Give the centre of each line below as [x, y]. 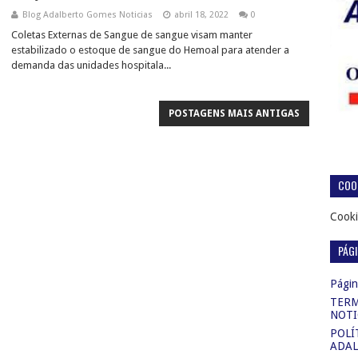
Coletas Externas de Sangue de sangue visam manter [132, 35]
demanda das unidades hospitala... [91, 65]
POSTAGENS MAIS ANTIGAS [235, 113]
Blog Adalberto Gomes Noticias [88, 15]
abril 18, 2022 [201, 15]
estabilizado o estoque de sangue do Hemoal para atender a [150, 50]
